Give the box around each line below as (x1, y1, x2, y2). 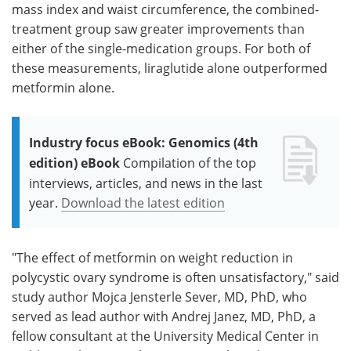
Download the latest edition (61, 194, 225, 211)
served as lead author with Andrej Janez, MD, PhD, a (12, 307, 316, 324)
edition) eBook (29, 154, 120, 172)
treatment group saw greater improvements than (12, 20, 305, 37)
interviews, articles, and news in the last (29, 174, 262, 191)
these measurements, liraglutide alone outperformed (12, 59, 327, 76)
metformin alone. (12, 78, 114, 96)
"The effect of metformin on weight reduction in (12, 248, 293, 266)
